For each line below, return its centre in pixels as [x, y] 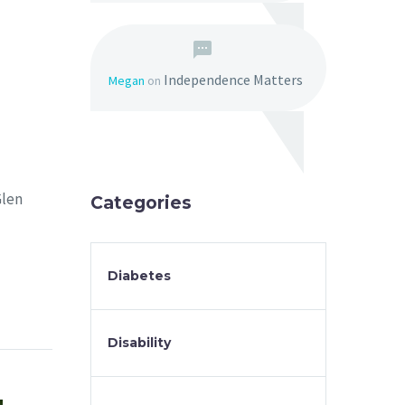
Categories [141, 203]
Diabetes [139, 276]
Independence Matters [233, 80]
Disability [139, 343]
